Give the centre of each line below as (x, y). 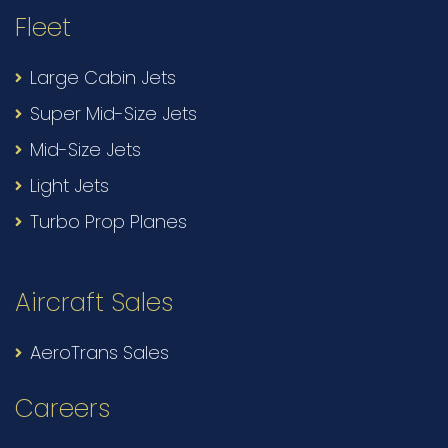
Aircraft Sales (94, 303)
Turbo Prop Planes (108, 222)
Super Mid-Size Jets (113, 114)
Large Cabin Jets (103, 78)
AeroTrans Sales (99, 353)
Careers (62, 409)
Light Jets (69, 186)
